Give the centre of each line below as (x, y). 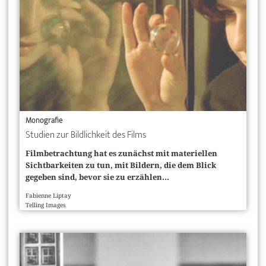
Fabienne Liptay (48, 195)
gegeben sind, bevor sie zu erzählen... (97, 178)
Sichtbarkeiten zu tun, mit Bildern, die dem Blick (121, 166)
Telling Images (45, 205)
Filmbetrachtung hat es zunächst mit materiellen (121, 154)
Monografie (44, 121)
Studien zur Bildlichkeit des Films (85, 135)
